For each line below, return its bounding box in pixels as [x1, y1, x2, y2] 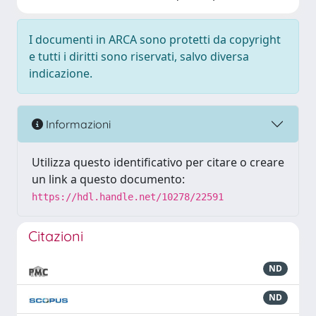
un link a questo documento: [32, 171, 185, 187]
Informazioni [43, 116, 111, 131]
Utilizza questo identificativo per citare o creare [32, 154, 284, 170]
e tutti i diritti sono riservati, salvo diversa [29, 49, 249, 64]
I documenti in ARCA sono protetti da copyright [29, 32, 281, 47]
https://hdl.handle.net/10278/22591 [32, 191, 224, 202]
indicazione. [29, 66, 92, 81]
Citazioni [28, 227, 83, 245]
